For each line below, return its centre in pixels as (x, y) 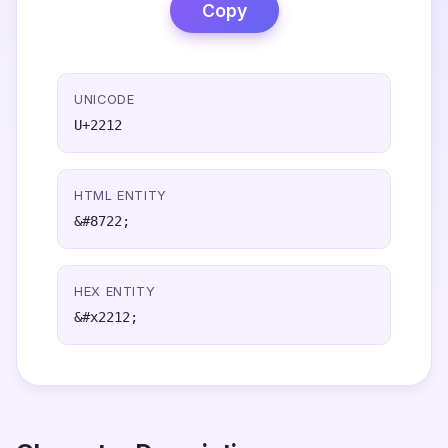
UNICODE (104, 99)
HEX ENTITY (115, 291)
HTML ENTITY (121, 195)
